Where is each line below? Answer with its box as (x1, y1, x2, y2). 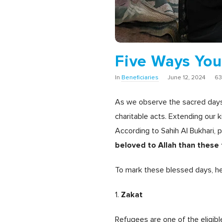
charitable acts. (115, 112, 166, 120)
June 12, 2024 (167, 75, 206, 81)
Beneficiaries (121, 75, 159, 81)
